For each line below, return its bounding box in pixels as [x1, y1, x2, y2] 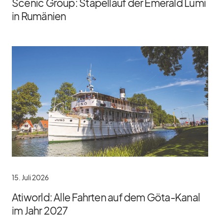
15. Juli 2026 [12, 173, 49, 182]
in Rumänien [12, 9, 66, 23]
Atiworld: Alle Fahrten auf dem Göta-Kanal [12, 191, 200, 204]
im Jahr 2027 [12, 204, 68, 218]
